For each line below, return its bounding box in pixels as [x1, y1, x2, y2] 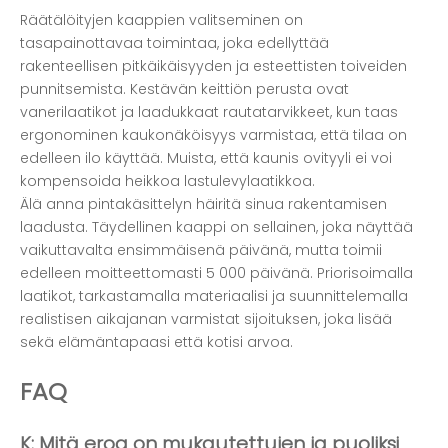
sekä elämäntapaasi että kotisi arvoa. [20, 332, 293, 353]
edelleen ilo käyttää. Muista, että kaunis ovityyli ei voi [20, 148, 392, 169]
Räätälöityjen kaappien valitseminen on [20, 10, 303, 31]
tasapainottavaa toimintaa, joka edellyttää [20, 33, 329, 54]
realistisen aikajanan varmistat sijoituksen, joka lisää [20, 309, 392, 330]
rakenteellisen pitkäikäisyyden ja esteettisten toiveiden [20, 56, 407, 77]
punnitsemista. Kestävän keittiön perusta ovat [20, 79, 349, 100]
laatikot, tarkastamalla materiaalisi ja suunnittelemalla [20, 286, 408, 307]
